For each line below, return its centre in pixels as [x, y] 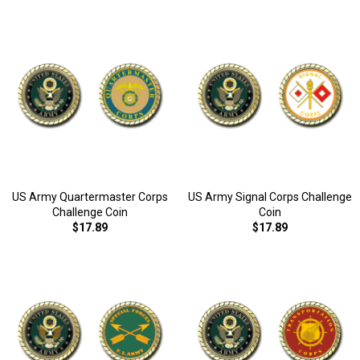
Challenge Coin [90, 212]
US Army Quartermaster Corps [90, 197]
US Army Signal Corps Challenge [270, 197]
